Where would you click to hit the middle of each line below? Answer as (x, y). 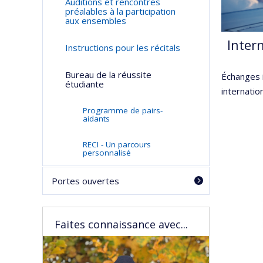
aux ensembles (95, 21)
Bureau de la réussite (108, 75)
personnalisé (107, 153)
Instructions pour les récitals (122, 48)
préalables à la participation (120, 11)
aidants (96, 119)
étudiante (84, 84)
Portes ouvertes (85, 181)
